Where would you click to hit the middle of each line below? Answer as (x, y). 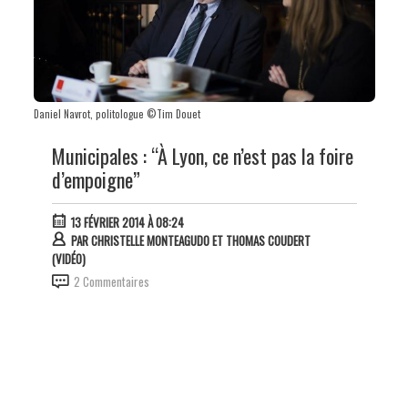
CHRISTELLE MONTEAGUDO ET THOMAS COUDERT (200, 240)
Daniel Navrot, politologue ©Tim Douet (117, 113)
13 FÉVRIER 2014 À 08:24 (127, 222)
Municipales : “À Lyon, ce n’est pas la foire (202, 155)
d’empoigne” (96, 179)
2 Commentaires (111, 281)
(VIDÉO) (68, 258)
